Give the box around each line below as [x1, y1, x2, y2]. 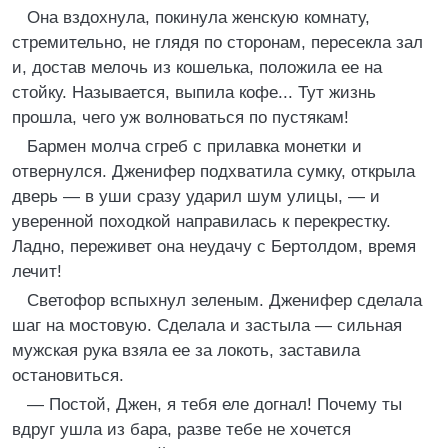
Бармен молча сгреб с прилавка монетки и [27, 137, 362, 156]
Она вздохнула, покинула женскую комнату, [27, 8, 370, 27]
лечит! [12, 262, 62, 281]
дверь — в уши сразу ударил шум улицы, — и [12, 187, 380, 206]
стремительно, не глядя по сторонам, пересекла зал [12, 33, 423, 52]
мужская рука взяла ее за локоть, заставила [12, 341, 360, 360]
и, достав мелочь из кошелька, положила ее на [12, 58, 382, 77]
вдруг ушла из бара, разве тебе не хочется [12, 420, 351, 439]
